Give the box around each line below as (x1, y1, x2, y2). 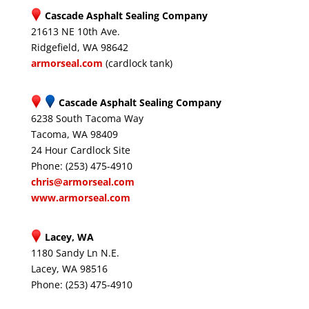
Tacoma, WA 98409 (30, 128, 118, 141)
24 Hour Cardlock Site (30, 143, 130, 157)
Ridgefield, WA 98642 (30, 41, 128, 54)
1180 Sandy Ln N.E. (30, 246, 119, 259)
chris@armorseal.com (30, 175, 134, 188)
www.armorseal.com (30, 191, 130, 204)
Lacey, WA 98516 (30, 262, 108, 275)
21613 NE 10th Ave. (30, 25, 120, 38)
